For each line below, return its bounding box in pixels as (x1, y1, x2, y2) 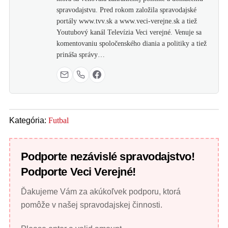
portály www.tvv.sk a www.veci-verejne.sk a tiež (56, 17, 197, 25)
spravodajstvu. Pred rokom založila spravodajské (56, 6, 196, 14)
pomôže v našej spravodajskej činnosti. (20, 201, 162, 210)
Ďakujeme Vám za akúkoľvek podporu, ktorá (20, 187, 181, 196)
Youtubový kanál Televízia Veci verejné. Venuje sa (56, 28, 202, 36)
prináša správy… (56, 50, 105, 59)
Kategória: (9, 116, 48, 125)
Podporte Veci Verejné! (20, 165, 136, 179)
